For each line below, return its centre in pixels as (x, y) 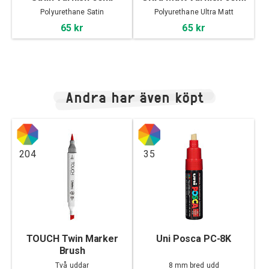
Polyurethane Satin (72, 12)
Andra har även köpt (134, 98)
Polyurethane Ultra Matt (194, 12)
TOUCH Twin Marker (72, 239)
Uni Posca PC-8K (194, 239)
